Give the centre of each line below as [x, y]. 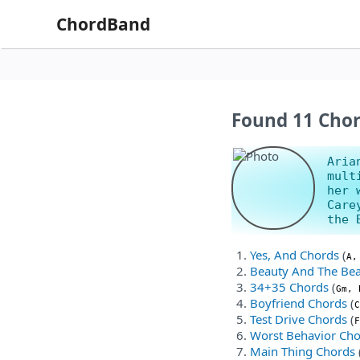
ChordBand [103, 24]
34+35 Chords [289, 286]
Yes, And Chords [295, 254]
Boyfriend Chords [299, 303]
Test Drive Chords [299, 319]
